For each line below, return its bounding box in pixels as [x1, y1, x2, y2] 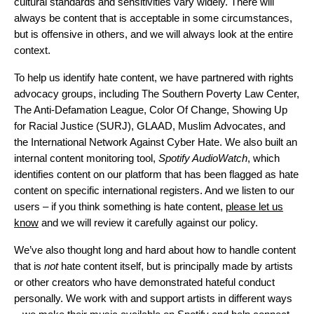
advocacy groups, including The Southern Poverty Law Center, [14, 88, 299, 100]
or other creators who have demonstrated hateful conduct [14, 276, 275, 288]
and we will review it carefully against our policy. [39, 217, 258, 228]
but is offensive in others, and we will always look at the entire [14, 28, 293, 40]
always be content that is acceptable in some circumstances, [14, 12, 292, 24]
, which [247, 152, 280, 164]
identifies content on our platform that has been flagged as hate [14, 168, 299, 180]
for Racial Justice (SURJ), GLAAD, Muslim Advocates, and [14, 120, 285, 132]
